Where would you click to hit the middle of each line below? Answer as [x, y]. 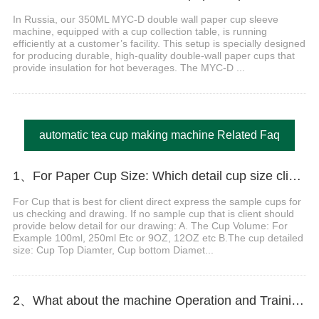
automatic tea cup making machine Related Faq [159, 135]
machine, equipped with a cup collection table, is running [140, 32]
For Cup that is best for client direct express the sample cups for [157, 201]
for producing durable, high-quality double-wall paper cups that [153, 56]
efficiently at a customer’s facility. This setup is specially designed [159, 44]
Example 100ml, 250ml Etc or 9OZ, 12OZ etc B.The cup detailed [158, 237]
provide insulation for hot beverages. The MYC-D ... [129, 68]
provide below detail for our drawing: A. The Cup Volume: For [150, 225]
